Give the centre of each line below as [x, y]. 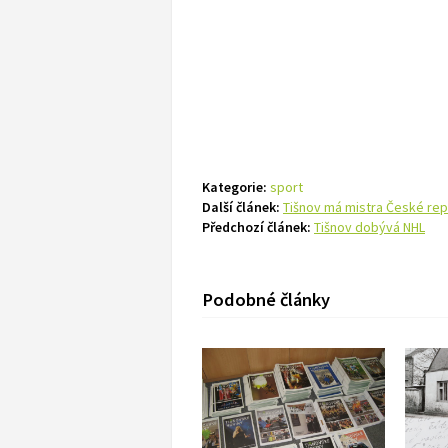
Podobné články [266, 299]
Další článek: [241, 207]
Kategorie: [234, 187]
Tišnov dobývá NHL [369, 227]
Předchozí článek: [256, 227]
